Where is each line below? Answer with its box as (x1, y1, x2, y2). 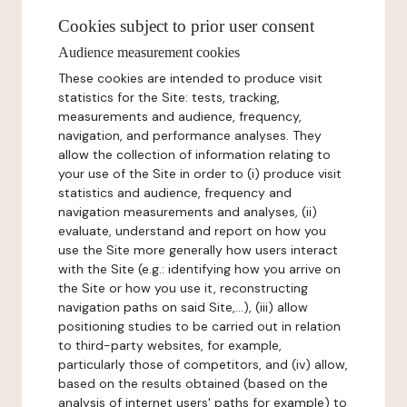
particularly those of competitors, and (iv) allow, (58, 356, 348, 372)
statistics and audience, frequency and (58, 184, 292, 201)
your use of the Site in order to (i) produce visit (58, 165, 342, 182)
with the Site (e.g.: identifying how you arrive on (58, 261, 341, 277)
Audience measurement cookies (58, 45, 240, 60)
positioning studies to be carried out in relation (58, 318, 341, 334)
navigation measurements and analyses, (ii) (58, 203, 317, 220)
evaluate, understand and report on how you (58, 223, 326, 239)
